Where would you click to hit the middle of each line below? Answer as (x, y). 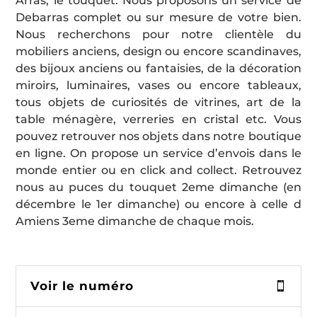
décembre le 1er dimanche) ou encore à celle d (158, 204)
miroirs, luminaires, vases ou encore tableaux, (158, 85)
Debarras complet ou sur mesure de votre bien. (158, 17)
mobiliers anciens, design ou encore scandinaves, (158, 51)
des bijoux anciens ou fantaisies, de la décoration (158, 68)
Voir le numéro (82, 286)
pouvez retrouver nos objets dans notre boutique (158, 136)
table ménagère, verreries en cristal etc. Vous (158, 119)
